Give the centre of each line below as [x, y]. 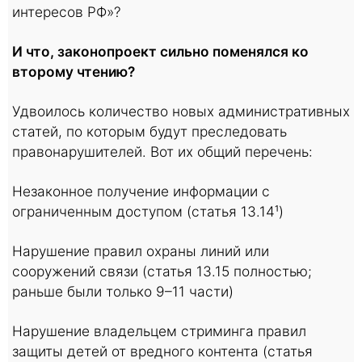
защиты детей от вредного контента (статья [162, 351]
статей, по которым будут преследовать [149, 131]
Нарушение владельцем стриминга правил [159, 331]
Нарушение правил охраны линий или [141, 251]
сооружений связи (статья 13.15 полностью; [162, 271]
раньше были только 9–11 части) [123, 291]
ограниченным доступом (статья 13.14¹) [148, 211]
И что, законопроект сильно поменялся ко [160, 51]
